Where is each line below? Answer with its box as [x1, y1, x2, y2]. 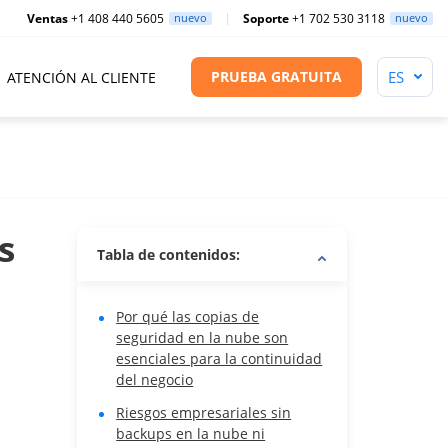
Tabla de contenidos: [97, 245, 241, 264]
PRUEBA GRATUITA [211, 67, 342, 86]
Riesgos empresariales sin [116, 403, 292, 422]
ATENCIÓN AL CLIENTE [7, 68, 156, 87]
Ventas [27, 9, 68, 27]
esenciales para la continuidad [116, 349, 323, 368]
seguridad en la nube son [116, 328, 289, 347]
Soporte [243, 9, 289, 27]
